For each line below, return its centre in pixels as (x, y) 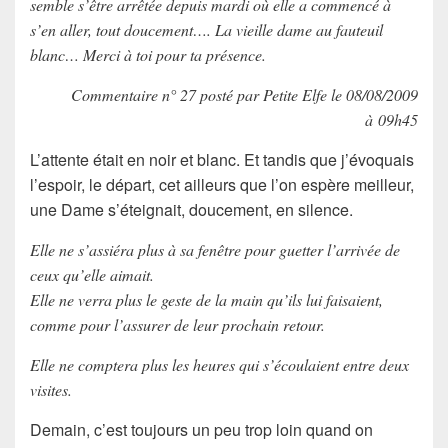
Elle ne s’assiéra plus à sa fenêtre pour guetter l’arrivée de (215, 249)
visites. (51, 389)
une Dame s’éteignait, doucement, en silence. (191, 209)
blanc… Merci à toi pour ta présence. (148, 54)
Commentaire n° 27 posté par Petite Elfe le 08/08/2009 (244, 94)
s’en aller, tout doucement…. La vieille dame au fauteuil (206, 29)
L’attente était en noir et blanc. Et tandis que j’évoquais (222, 159)
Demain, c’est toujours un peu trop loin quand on (201, 429)
